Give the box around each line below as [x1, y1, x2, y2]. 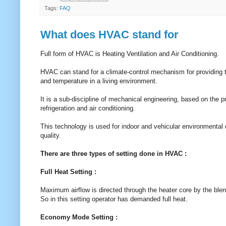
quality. [40, 131, 61, 139]
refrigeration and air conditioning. [40, 104, 137, 112]
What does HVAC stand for [40, 28, 179, 41]
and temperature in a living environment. [40, 77, 157, 85]
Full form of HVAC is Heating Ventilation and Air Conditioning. [40, 49, 219, 58]
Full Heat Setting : [40, 167, 96, 176]
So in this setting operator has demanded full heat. [40, 195, 188, 203]
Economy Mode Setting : [40, 213, 118, 221]
